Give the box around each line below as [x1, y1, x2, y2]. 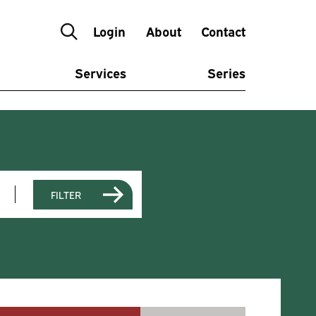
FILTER [51, 188, 82, 202]
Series [207, 63, 245, 81]
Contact [201, 22, 245, 40]
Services [75, 63, 127, 81]
